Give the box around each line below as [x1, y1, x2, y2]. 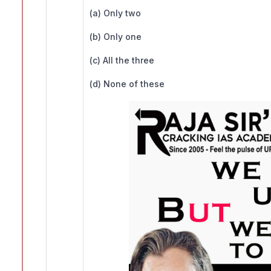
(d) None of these [90, 79, 165, 90]
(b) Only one [90, 31, 142, 42]
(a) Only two [90, 8, 141, 19]
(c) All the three [90, 55, 154, 66]
